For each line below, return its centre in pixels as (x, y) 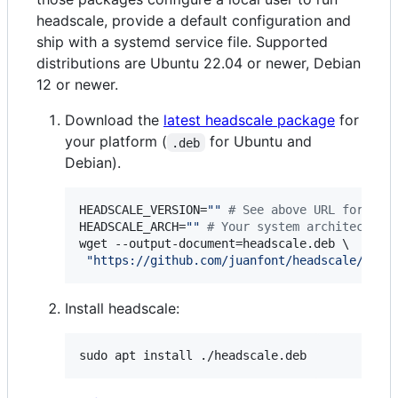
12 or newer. (77, 85)
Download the (114, 120)
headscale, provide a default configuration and (194, 21)
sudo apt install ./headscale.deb (193, 356)
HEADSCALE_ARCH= (132, 227)
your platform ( (116, 142)
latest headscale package (249, 120)
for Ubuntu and (260, 142)
